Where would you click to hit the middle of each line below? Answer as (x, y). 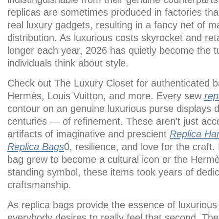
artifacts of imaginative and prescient (88, 134)
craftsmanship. (39, 185)
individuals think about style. (68, 63)
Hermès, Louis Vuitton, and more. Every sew (106, 96)
